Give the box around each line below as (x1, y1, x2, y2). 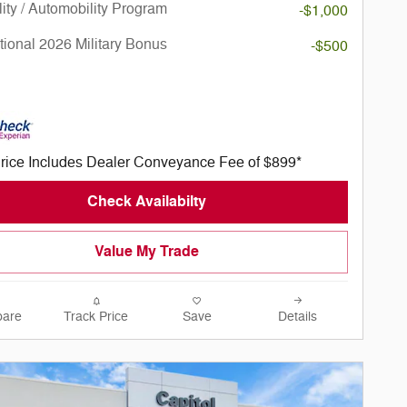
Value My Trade (94, 242, 199, 261)
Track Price (64, 308, 128, 324)
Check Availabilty (86, 192, 206, 211)
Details (278, 308, 317, 324)
